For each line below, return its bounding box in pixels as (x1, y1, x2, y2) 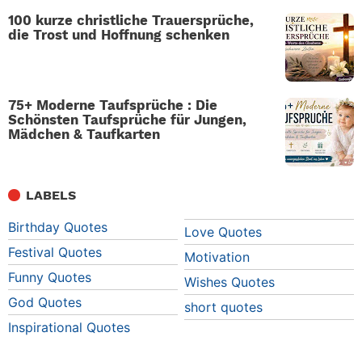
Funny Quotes (8, 268, 91, 285)
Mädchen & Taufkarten (8, 125, 160, 142)
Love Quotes (184, 223, 262, 240)
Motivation (184, 248, 250, 265)
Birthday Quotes (8, 218, 107, 235)
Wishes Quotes (184, 273, 275, 290)
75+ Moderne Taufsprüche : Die (8, 96, 217, 113)
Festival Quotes (8, 243, 102, 260)
